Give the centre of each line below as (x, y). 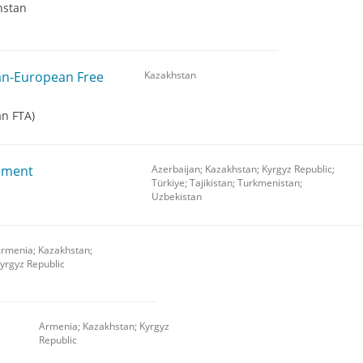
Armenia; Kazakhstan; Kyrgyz (104, 327)
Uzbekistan (176, 197)
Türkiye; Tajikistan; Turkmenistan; (226, 183)
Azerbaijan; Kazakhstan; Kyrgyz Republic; (243, 169)
